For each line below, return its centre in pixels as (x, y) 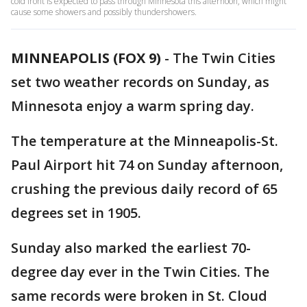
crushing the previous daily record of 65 (144, 189)
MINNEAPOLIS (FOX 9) (86, 58)
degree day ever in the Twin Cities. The (140, 272)
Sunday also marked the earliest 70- (131, 248)
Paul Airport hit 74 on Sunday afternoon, (147, 165)
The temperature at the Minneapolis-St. (145, 141)
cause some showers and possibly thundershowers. (104, 12)
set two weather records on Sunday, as (140, 82)
